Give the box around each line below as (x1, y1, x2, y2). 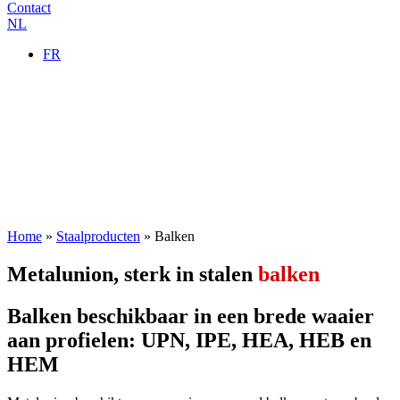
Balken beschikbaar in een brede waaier (7, 304, 374, 328)
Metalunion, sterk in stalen (7, 262, 258, 286)
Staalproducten (56, 229, 140, 244)
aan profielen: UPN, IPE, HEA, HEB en (7, 328, 371, 352)
